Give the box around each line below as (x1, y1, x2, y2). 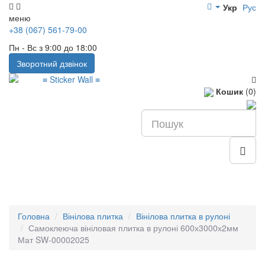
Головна (18, 209, 50, 222)
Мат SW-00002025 (18, 233, 89, 245)
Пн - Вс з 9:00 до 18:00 (9, 41, 97, 53)
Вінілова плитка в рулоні (136, 209, 230, 222)
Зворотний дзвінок (17, 57, 87, 69)
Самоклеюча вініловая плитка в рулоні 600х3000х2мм (28, 221, 238, 234)
